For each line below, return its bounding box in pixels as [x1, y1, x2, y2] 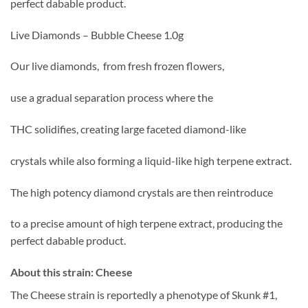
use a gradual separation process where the [10, 91, 213, 104]
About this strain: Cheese [10, 265, 133, 279]
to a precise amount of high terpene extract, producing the [10, 217, 283, 230]
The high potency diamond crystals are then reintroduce [10, 185, 273, 199]
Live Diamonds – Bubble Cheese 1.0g [10, 27, 184, 41]
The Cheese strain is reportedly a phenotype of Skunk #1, [10, 288, 277, 302]
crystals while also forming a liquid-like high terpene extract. [10, 153, 291, 167]
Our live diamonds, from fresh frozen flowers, [10, 59, 224, 73]
